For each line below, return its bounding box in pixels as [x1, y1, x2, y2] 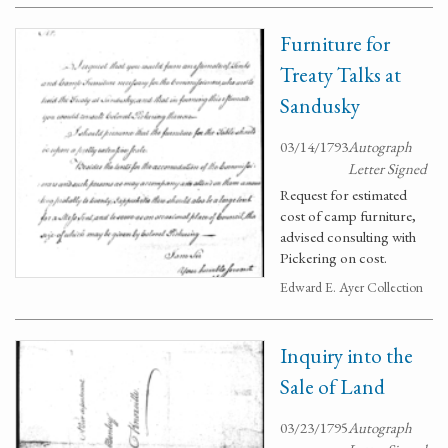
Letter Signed [348, 159, 427, 178]
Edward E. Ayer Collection [280, 278, 423, 296]
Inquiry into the [280, 342, 413, 369]
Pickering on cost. [280, 248, 387, 267]
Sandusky [280, 92, 360, 119]
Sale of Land [280, 373, 385, 400]
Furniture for [280, 30, 390, 57]
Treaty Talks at [280, 61, 401, 88]
